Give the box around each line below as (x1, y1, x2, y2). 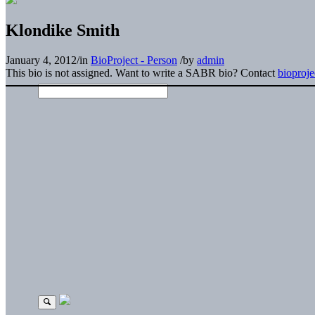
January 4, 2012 (6, 53, 77, 66)
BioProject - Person (91, 53, 177, 66)
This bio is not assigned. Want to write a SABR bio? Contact (6, 66, 278, 79)
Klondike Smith (6, 20, 120, 39)
